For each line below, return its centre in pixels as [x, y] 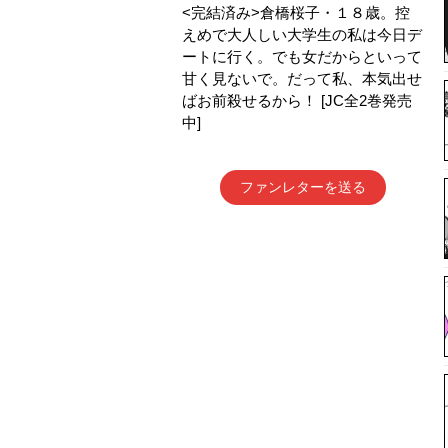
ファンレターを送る [303, 187]
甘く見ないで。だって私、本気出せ [302, 78]
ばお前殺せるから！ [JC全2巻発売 [297, 100]
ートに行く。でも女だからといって [302, 56]
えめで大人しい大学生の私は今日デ [302, 34]
